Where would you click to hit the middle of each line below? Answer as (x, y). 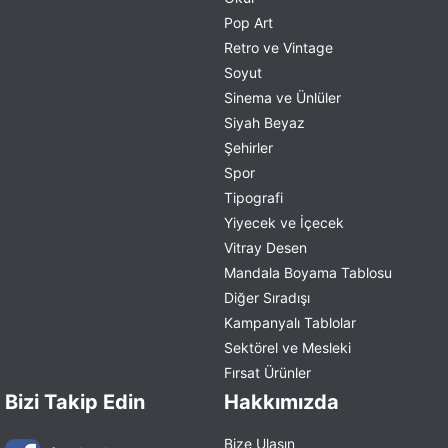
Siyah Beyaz (264, 122)
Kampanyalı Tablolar (290, 322)
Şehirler (248, 147)
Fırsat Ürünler (267, 372)
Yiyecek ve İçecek (284, 222)
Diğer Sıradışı (267, 297)
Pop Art (248, 22)
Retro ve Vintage (278, 47)
